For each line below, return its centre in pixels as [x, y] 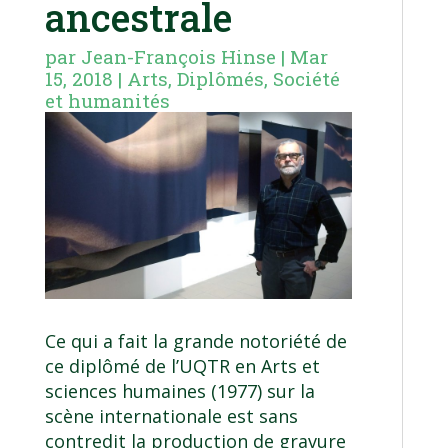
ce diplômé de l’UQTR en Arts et [182, 366]
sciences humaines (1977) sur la [179, 391]
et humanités [107, 101]
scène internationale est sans [171, 416]
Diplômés [220, 79]
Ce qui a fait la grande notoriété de [195, 341]
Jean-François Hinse [178, 57]
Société [306, 79]
